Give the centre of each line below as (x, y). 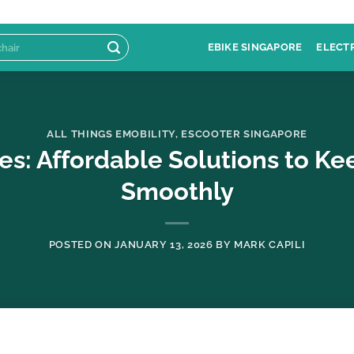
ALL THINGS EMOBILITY (111, 134)
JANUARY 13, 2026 (164, 245)
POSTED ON (82, 245)
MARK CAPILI (270, 245)
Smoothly (177, 192)
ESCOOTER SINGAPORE (244, 134)
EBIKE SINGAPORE (255, 47)
